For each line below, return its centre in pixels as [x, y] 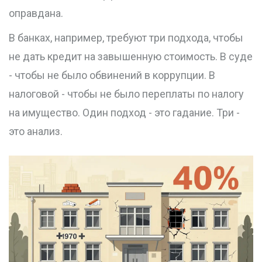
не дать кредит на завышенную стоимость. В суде [131, 57]
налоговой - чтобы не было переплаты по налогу [126, 94]
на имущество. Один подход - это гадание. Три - [124, 113]
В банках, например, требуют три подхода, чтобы [126, 38]
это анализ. [36, 132]
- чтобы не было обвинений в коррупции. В [112, 75]
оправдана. [36, 13]
